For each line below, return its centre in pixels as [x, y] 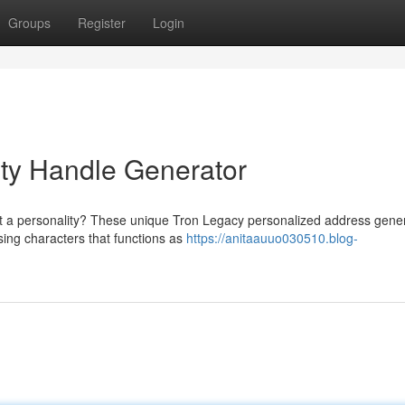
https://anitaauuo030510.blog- [272, 238]
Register [102, 23]
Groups [29, 23]
